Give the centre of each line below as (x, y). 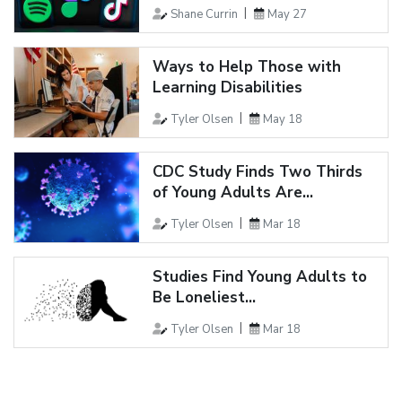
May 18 (282, 119)
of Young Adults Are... (232, 192)
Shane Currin (204, 14)
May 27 (287, 14)
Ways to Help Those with (246, 66)
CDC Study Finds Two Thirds (257, 171)
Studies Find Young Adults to (259, 276)
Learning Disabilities (227, 87)
